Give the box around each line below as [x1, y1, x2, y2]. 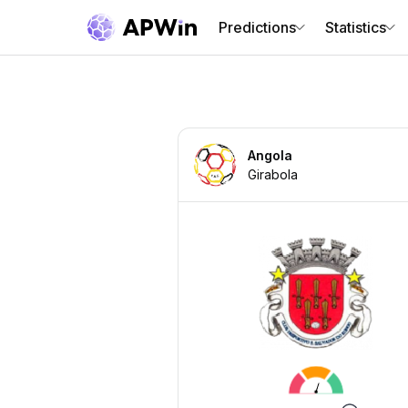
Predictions [219, 18, 296, 36]
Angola [248, 148, 292, 163]
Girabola [248, 167, 298, 182]
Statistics [325, 18, 386, 36]
